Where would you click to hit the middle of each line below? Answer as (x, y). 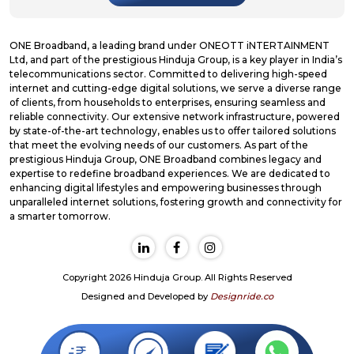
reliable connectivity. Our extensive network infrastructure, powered (175, 116)
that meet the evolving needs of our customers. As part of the (159, 145)
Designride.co (241, 297)
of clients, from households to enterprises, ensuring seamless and (168, 102)
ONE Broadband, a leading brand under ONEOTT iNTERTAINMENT (169, 45)
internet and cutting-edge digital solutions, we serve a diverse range (175, 88)
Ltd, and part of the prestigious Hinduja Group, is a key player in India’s (176, 59)
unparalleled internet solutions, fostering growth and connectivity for (176, 201)
